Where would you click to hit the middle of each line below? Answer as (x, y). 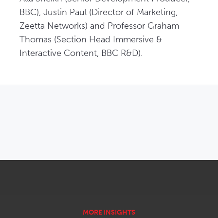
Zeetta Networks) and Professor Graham (99, 26)
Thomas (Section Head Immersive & (91, 39)
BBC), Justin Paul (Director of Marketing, (99, 12)
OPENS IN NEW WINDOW (147, 106)
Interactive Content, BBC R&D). (81, 53)
